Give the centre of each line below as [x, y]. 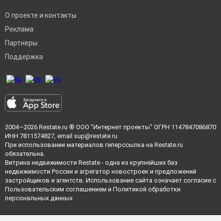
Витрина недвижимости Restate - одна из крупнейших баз [91, 163]
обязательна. [25, 154]
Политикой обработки [147, 189]
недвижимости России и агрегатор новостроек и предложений [101, 172]
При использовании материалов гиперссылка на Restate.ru [94, 145]
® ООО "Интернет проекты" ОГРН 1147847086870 [142, 127]
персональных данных [39, 198]
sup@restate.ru [96, 136]
